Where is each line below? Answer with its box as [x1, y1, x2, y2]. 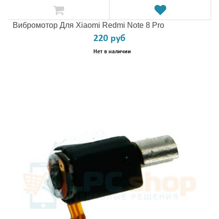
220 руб [93, 34, 126, 44]
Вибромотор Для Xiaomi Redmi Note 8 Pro [13, 21, 164, 29]
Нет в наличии [93, 49, 131, 55]
